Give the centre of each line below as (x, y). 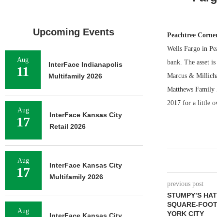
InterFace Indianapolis (85, 64)
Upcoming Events (74, 32)
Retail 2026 (68, 126)
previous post (185, 184)
